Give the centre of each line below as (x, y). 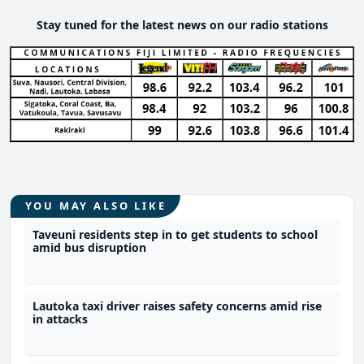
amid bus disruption (90, 248)
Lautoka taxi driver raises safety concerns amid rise (178, 306)
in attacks (61, 319)
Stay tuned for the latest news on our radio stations (182, 25)
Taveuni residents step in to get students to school (175, 235)
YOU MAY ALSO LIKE (95, 206)
